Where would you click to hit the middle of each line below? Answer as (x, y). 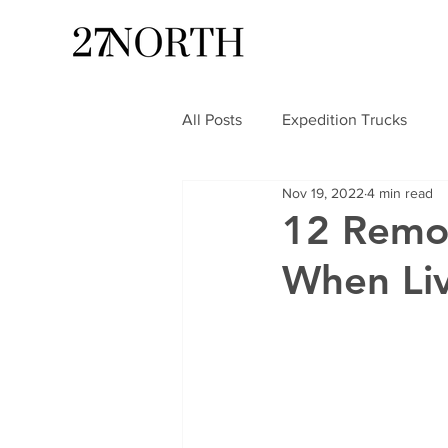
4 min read (400, 192)
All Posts (212, 120)
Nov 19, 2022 (323, 192)
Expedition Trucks (344, 120)
